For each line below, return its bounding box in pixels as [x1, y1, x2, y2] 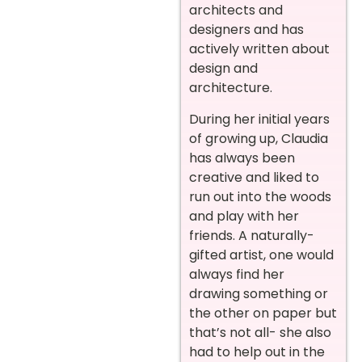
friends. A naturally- [189, 225, 314, 245]
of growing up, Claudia [189, 128, 328, 148]
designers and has [189, 20, 304, 40]
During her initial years [189, 109, 330, 128]
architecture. [189, 78, 272, 98]
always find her [189, 264, 284, 284]
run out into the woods [189, 187, 331, 206]
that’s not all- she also [189, 322, 331, 342]
